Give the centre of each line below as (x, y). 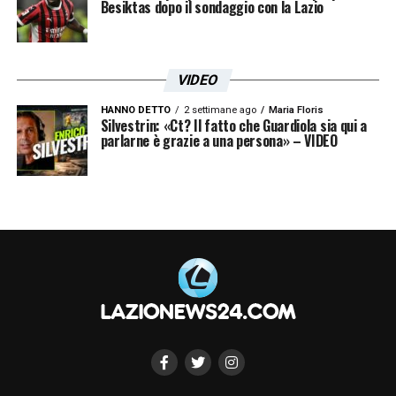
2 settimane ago (220, 110)
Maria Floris (296, 110)
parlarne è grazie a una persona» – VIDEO (219, 140)
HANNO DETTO (135, 110)
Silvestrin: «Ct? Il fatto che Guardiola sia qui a (233, 125)
